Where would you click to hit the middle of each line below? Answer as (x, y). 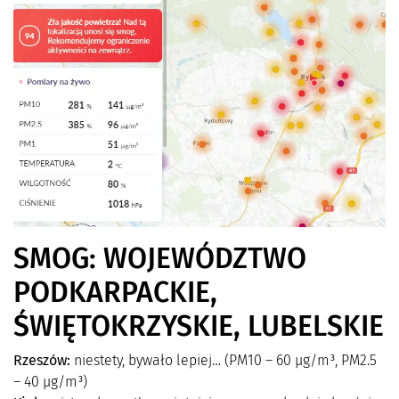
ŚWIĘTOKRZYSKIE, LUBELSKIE (199, 326)
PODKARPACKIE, (115, 292)
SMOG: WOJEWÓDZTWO (160, 258)
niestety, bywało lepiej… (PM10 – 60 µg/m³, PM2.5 (224, 360)
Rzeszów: (42, 360)
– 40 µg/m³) (50, 381)
